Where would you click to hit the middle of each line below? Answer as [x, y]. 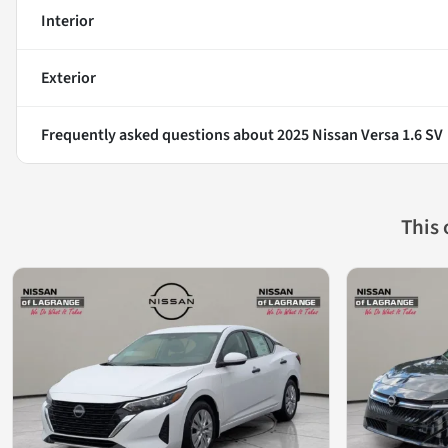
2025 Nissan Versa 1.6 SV [360, 134]
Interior [67, 20]
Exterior [68, 77]
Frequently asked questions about [159, 134]
